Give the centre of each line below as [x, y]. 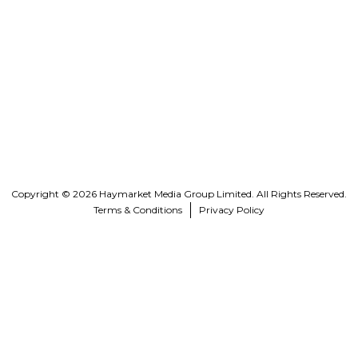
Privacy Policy [232, 209]
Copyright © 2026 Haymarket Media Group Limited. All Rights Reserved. [179, 193]
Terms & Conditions [138, 209]
